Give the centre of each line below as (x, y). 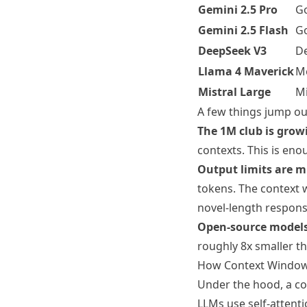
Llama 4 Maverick (246, 71)
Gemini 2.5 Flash (243, 30)
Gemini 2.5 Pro (238, 10)
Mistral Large (234, 92)
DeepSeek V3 (232, 51)
